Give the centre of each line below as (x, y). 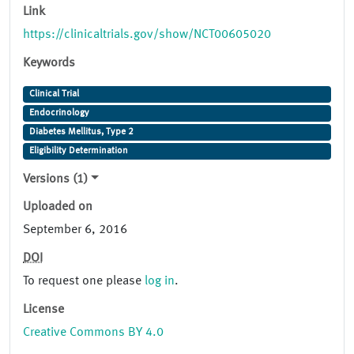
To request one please (84, 282)
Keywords (49, 64)
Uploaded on (58, 207)
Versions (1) (55, 180)
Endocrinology (59, 113)
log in (160, 282)
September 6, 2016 (75, 230)
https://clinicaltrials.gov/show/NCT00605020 (147, 35)
